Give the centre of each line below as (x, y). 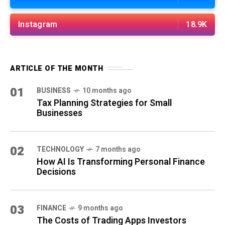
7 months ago (118, 149)
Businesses (60, 113)
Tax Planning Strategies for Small (104, 103)
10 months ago (107, 90)
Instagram (38, 24)
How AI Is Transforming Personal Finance (121, 162)
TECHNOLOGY (60, 149)
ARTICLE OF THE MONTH (57, 68)
